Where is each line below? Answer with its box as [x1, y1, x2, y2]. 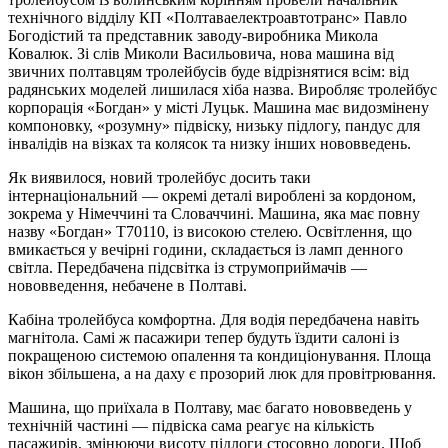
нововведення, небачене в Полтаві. [8, 276, 247, 294]
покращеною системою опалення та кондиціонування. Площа [8, 346, 431, 364]
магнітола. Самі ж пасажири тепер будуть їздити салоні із [8, 328, 399, 346]
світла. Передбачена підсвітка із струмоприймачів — [8, 258, 367, 276]
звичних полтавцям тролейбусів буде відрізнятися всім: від [8, 62, 409, 80]
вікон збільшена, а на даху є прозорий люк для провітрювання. [8, 364, 436, 382]
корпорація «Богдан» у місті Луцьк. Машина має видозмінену [8, 98, 429, 116]
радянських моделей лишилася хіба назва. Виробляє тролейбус [8, 80, 437, 98]
